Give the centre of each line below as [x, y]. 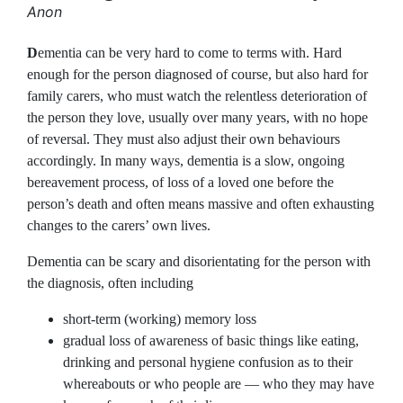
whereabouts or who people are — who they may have [219, 383]
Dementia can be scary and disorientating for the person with [199, 261]
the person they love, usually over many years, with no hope [197, 117]
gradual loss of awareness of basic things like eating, [211, 340]
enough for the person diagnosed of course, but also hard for [197, 74]
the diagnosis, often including [110, 282]
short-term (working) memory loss [160, 318]
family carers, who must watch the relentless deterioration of [197, 95]
